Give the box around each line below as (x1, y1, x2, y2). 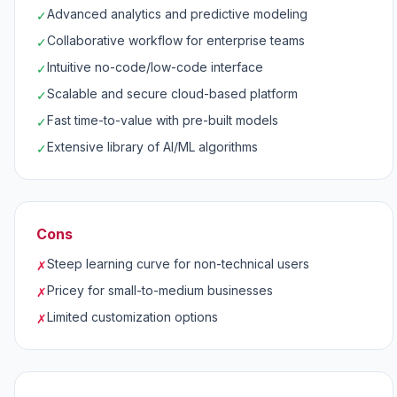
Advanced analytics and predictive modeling (47, 6, 307, 21)
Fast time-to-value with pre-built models (47, 113, 278, 128)
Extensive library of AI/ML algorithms (47, 139, 258, 154)
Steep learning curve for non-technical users (47, 256, 309, 271)
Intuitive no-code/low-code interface (47, 59, 263, 74)
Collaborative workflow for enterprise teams (47, 33, 305, 48)
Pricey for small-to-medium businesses (47, 283, 273, 298)
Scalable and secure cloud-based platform (47, 86, 298, 101)
